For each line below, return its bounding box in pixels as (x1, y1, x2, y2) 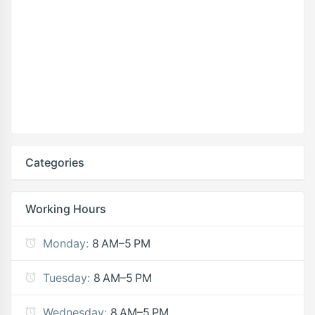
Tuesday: (43, 271, 90, 285)
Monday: (43, 236, 89, 250)
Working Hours (25, 202, 106, 216)
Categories (25, 155, 84, 169)
